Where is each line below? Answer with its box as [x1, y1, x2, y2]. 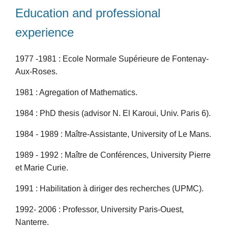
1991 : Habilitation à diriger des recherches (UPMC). [15, 184, 204, 193]
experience [15, 25, 74, 39]
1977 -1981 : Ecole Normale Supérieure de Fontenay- [15, 54, 209, 63]
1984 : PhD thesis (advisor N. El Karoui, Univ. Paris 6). [15, 108, 211, 118]
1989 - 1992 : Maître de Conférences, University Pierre [15, 150, 211, 159]
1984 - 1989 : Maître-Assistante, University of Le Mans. [15, 129, 211, 138]
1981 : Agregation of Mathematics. [15, 88, 137, 97]
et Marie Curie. [15, 163, 68, 172]
